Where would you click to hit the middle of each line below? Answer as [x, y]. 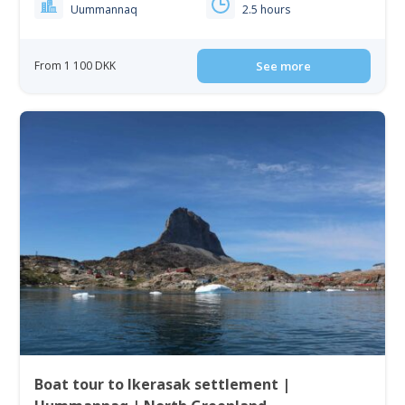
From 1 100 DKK [75, 66]
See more [284, 66]
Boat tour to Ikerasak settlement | [163, 385]
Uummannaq [104, 9]
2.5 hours [266, 9]
